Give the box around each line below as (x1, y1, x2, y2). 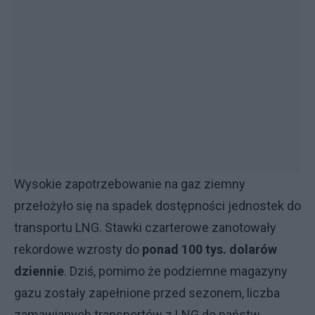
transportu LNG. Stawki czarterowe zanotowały (14, 220, 276, 235)
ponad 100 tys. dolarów (142, 242, 277, 257)
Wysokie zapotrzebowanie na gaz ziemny (14, 176, 245, 191)
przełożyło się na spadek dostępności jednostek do (14, 198, 301, 213)
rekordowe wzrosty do (14, 242, 142, 257)
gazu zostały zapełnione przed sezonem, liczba (14, 285, 280, 300)
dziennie (14, 264, 64, 278)
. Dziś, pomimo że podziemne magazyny (64, 264, 288, 278)
